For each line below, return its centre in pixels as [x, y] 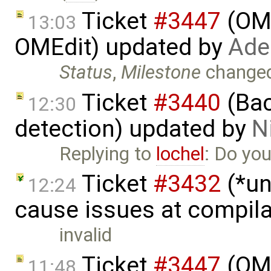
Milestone [161, 73]
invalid [86, 235]
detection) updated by [133, 129]
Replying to [108, 154]
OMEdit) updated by [121, 47]
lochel [181, 154]
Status [86, 73]
